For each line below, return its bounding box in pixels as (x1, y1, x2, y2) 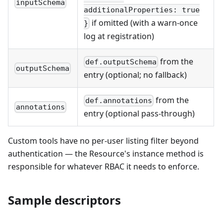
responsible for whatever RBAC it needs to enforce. (8, 161, 199, 172)
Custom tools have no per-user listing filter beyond (8, 135, 199, 146)
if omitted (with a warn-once (90, 17, 198, 28)
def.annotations (85, 96, 153, 106)
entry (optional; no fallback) (84, 69, 187, 81)
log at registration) (84, 31, 154, 42)
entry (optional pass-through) (84, 108, 195, 119)
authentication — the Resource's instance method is (8, 148, 204, 159)
